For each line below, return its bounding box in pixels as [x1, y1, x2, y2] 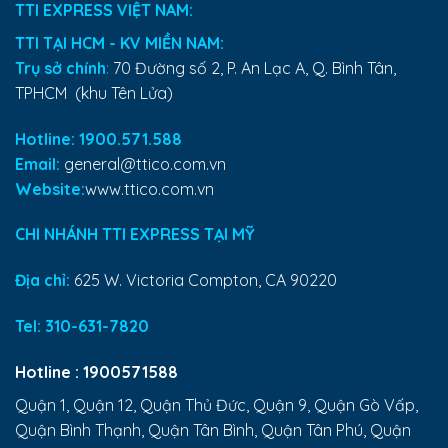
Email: [15, 153, 60, 174]
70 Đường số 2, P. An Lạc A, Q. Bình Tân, [109, 57, 396, 78]
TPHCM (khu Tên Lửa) [15, 82, 173, 103]
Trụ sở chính [15, 57, 106, 78]
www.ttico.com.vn [85, 178, 214, 199]
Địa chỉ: [15, 270, 70, 291]
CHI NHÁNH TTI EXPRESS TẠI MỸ [15, 224, 255, 245]
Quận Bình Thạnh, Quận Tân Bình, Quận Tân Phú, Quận [15, 419, 411, 440]
